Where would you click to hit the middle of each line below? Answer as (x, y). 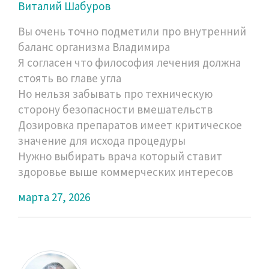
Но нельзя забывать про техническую (115, 93)
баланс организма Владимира (94, 47)
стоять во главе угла (70, 78)
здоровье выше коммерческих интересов (125, 171)
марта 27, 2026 (54, 197)
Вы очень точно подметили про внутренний (132, 31)
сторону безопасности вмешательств (115, 109)
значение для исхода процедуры (102, 140)
